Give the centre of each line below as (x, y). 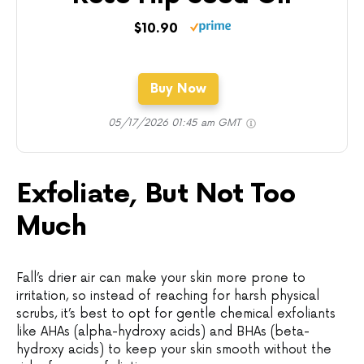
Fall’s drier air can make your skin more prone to (161, 278)
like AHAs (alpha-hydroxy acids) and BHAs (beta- (163, 331)
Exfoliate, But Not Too (156, 194)
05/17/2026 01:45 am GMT (176, 123)
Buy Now (178, 89)
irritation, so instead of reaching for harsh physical (168, 296)
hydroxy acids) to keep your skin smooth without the (174, 349)
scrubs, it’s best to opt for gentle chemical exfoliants (176, 314)
